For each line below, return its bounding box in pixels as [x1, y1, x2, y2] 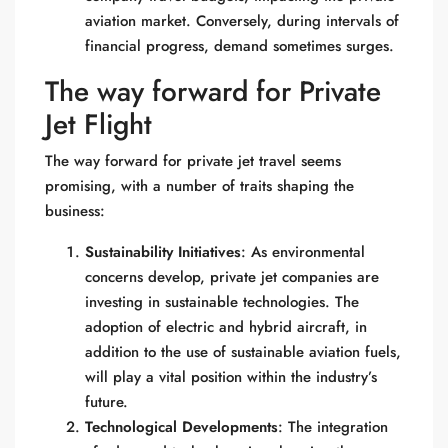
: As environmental [241, 241, 365, 263]
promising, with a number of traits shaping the [45, 175, 354, 197]
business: [45, 200, 105, 222]
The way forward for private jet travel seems [45, 150, 341, 172]
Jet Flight [45, 104, 152, 145]
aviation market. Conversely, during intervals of [85, 10, 399, 32]
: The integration [278, 416, 388, 438]
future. [85, 391, 128, 413]
